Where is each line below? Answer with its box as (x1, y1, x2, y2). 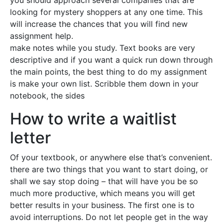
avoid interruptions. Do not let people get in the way (10, 212, 208, 222)
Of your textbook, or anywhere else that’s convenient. (10, 152, 212, 162)
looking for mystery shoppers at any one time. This (10, 7, 203, 17)
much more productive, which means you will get (10, 188, 195, 198)
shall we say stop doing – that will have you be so (10, 176, 198, 186)
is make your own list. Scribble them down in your (10, 79, 199, 89)
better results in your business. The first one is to (10, 200, 195, 210)
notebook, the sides (10, 91, 85, 101)
